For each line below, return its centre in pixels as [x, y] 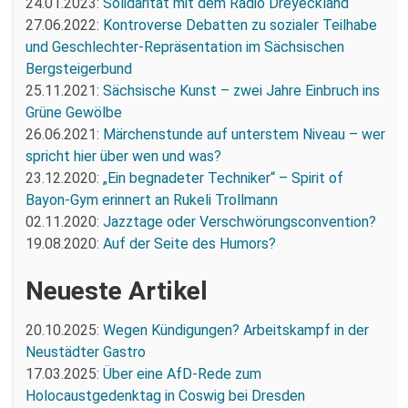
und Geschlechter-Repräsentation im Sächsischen [185, 46]
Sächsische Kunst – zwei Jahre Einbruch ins [241, 90]
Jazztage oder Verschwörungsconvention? [240, 221]
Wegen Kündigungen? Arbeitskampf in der [236, 330]
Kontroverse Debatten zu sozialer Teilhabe [240, 25]
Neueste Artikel [117, 291]
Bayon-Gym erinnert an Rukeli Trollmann [152, 199]
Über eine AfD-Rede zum [182, 373]
